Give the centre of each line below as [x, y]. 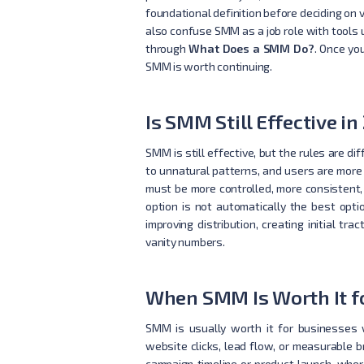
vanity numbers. [185, 241]
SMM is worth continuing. [208, 66]
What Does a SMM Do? [251, 48]
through [167, 48]
